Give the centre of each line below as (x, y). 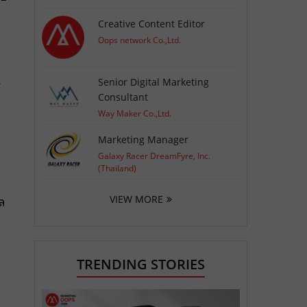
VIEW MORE (136, 199)
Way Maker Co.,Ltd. (135, 113)
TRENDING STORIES (141, 264)
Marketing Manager (144, 139)
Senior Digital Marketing (154, 82)
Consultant (123, 97)
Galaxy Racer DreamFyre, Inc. (155, 156)
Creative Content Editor (152, 24)
